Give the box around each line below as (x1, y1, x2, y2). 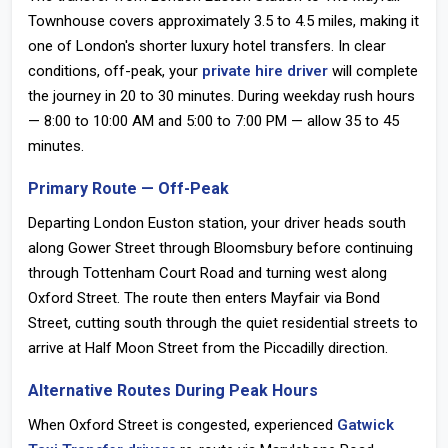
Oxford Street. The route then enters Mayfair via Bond (28, 289, 380, 307)
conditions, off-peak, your (28, 62, 202, 80)
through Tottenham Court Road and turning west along (28, 264, 387, 282)
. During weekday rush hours (231, 87, 415, 105)
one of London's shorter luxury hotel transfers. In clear (28, 37, 386, 55)
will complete (328, 62, 418, 80)
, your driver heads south (244, 214, 406, 232)
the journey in (28, 87, 120, 105)
